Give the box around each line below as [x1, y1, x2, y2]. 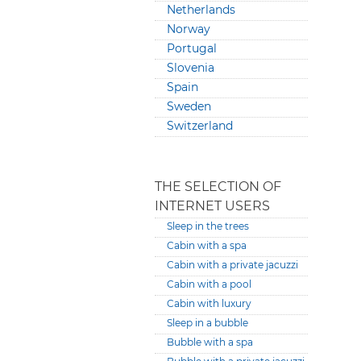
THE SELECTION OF [155, 179, 281, 194]
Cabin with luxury [167, 297, 251, 309]
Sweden [167, 99, 211, 114]
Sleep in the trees [167, 220, 249, 232]
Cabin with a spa [167, 239, 247, 251]
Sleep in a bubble [167, 317, 248, 329]
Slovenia [167, 60, 214, 75]
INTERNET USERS [155, 198, 270, 214]
